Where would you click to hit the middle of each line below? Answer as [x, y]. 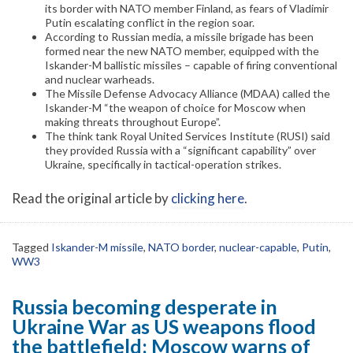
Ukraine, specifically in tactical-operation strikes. [163, 165]
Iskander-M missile [97, 247]
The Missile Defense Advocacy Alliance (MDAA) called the [188, 94]
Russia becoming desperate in [145, 307]
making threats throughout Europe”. [133, 122]
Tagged [32, 247]
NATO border [181, 247]
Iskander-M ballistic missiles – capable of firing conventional [191, 65]
